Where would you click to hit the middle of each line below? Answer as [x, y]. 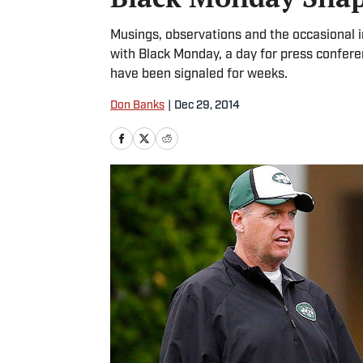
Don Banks [137, 106]
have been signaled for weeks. [199, 75]
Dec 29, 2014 [207, 106]
